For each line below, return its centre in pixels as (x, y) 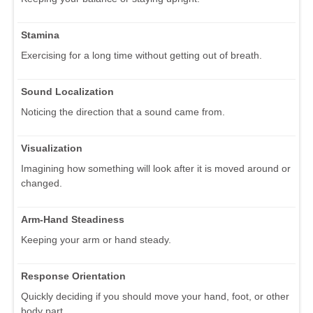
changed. (42, 183)
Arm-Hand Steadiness (73, 219)
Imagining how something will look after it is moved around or (156, 168)
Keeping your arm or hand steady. (96, 239)
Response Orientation (73, 276)
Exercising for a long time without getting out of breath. (141, 55)
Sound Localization (67, 91)
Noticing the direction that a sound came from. (123, 111)
